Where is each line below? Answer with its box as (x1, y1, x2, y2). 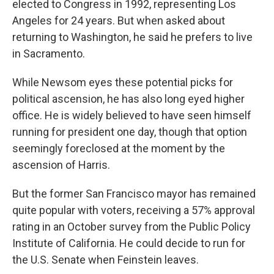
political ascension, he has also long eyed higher (12, 92, 245, 105)
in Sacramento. (12, 47, 85, 60)
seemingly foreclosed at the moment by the (12, 142, 225, 155)
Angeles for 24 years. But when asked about (12, 14, 225, 27)
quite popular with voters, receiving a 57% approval (12, 204, 255, 217)
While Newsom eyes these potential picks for (12, 76, 233, 89)
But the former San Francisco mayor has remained (12, 187, 256, 200)
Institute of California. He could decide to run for (12, 237, 245, 250)
